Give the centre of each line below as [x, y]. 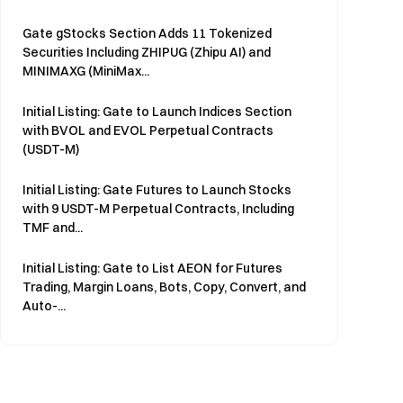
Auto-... [44, 306]
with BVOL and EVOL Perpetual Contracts [148, 130]
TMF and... [53, 228]
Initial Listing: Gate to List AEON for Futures [152, 268]
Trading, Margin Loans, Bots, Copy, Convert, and [164, 287]
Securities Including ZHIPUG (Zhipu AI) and [147, 52]
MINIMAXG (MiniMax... [86, 71]
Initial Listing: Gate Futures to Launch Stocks [157, 190]
